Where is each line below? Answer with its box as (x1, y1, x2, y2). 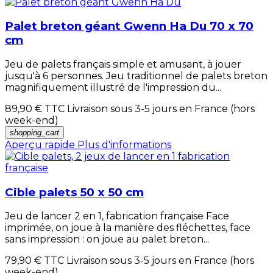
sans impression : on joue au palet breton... (5, 233, 209, 246)
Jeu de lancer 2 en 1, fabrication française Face (5, 210, 229, 222)
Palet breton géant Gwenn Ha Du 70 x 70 (5, 19, 253, 34)
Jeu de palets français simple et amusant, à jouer (5, 58, 241, 70)
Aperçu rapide (5, 138, 75, 151)
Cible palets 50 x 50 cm (5, 185, 144, 199)
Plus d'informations (77, 138, 171, 151)
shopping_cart (10, 127, 59, 137)
